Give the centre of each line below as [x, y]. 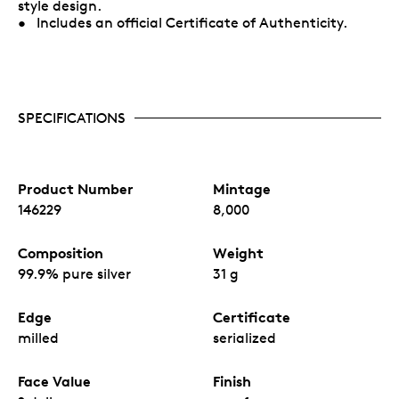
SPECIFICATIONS [72, 118]
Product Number [76, 188]
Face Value [54, 381]
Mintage [242, 188]
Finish [232, 381]
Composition [61, 252]
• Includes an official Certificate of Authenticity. [183, 22]
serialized [244, 338]
